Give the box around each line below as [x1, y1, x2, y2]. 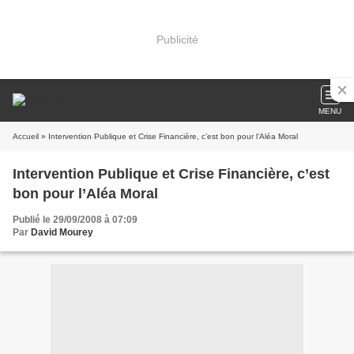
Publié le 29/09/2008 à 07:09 [13, 214, 137, 225]
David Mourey [31, 227, 93, 238]
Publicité [156, 32, 198, 46]
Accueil [13, 132, 39, 141]
